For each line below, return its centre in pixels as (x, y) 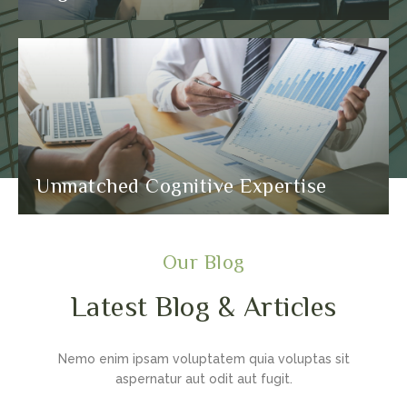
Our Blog (203, 261)
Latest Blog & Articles (203, 305)
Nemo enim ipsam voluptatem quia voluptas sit (203, 358)
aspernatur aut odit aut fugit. (203, 378)
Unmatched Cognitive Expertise (182, 185)
